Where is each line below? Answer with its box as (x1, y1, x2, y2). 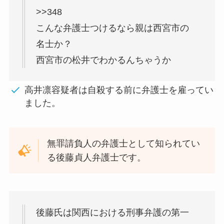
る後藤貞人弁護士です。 (47, 152, 146, 162)
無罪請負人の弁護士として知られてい (47, 138, 200, 148)
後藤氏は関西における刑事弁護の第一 (35, 207, 189, 218)
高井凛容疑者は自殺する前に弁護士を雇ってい (24, 84, 214, 95)
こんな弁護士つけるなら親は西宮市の (35, 22, 189, 33)
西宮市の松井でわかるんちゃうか (35, 54, 171, 65)
